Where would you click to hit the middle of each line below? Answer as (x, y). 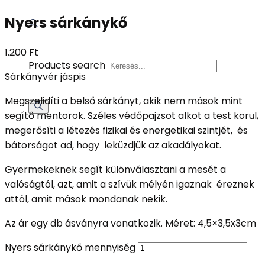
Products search (67, 66)
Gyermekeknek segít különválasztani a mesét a (115, 169)
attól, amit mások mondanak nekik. (86, 199)
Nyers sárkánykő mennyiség (70, 247)
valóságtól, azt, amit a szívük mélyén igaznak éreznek (130, 184)
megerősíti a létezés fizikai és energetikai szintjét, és (126, 130)
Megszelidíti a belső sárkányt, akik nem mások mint (124, 101)
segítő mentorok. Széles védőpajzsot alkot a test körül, (132, 115)
